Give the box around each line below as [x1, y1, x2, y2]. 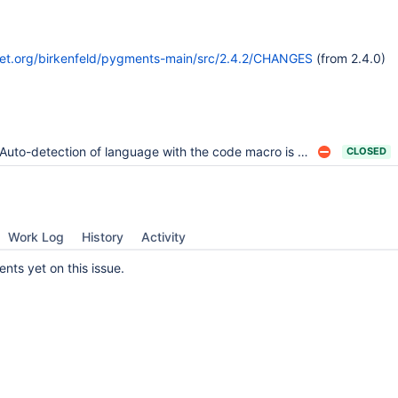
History [82, 229, 123, 244]
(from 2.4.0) [313, 51, 386, 66]
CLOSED [346, 145, 386, 157]
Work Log [8, 229, 64, 244]
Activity [141, 229, 186, 244]
